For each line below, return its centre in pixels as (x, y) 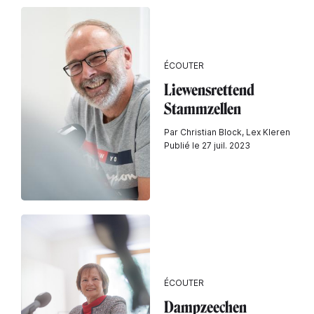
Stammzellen (203, 109)
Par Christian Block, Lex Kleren (227, 132)
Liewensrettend (209, 90)
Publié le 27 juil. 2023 (207, 145)
